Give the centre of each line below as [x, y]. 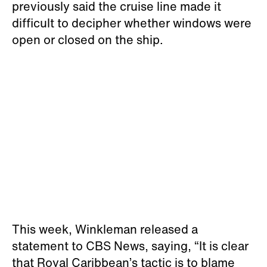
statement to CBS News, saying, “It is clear [130, 246]
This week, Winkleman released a [105, 229]
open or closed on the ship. [88, 39]
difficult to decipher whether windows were [132, 23]
